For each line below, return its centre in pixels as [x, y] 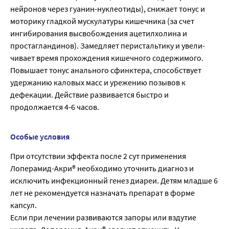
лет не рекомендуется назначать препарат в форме [102, 193]
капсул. [24, 205]
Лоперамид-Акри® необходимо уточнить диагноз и [102, 168]
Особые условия [40, 137]
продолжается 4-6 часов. [55, 107]
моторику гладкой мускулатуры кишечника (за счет [102, 21]
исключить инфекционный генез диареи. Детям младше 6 [114, 181]
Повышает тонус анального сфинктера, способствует [106, 70]
